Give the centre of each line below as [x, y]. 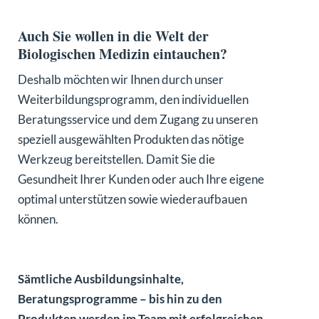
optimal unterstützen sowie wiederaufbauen [132, 199]
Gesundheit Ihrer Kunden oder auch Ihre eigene [141, 179]
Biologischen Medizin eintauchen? [125, 53]
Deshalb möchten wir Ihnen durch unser [121, 79]
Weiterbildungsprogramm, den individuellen [133, 99]
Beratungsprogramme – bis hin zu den [120, 299]
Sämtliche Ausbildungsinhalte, [101, 279]
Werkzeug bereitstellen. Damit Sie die [116, 159]
